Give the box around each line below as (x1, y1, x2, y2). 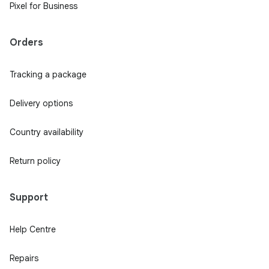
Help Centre (10, 223, 56, 235)
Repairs (10, 252, 38, 264)
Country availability (10, 126, 83, 138)
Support (10, 191, 48, 204)
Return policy (10, 155, 61, 166)
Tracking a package (10, 68, 86, 80)
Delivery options (10, 97, 73, 109)
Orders (10, 36, 43, 49)
